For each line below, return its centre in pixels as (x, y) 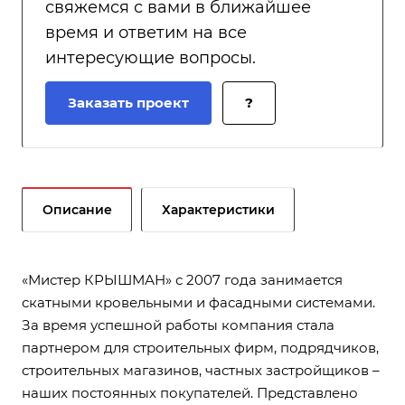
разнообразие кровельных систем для (158, 205)
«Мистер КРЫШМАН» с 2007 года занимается (182, 69)
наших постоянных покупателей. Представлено (190, 182)
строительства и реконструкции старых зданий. (189, 227)
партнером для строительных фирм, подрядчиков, (200, 137)
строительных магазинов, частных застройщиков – (201, 160)
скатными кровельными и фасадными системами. (198, 92)
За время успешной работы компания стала (178, 114)
